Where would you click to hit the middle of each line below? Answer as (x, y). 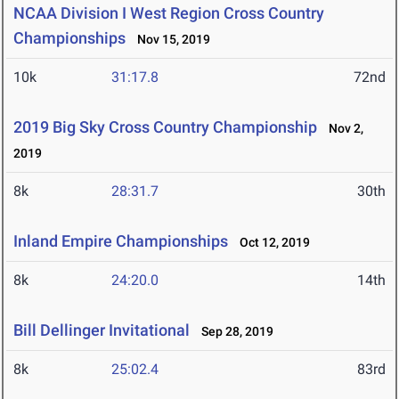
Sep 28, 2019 (233, 332)
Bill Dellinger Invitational (102, 330)
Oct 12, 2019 (271, 243)
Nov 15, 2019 (170, 40)
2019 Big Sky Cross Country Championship (165, 127)
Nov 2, (342, 129)
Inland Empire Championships (121, 241)
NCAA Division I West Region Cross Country (169, 13)
